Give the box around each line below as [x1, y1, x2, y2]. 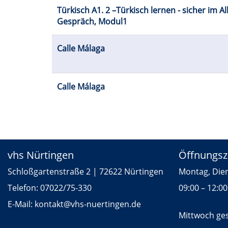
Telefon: [8, 182, 40, 194]
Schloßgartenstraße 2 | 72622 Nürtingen [8, 166, 163, 178]
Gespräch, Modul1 [57, 16, 127, 27]
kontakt [35, 198, 64, 210]
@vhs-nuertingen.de [64, 198, 141, 210]
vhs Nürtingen [8, 148, 74, 162]
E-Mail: [8, 198, 35, 210]
